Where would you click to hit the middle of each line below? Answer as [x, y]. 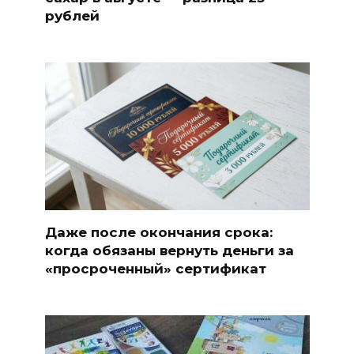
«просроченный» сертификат [155, 268]
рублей [72, 15]
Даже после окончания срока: [158, 232]
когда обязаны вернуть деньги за [169, 250]
